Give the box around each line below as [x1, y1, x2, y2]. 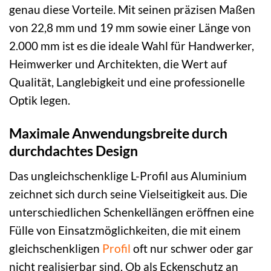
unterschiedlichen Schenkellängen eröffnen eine [9, 204, 254, 219]
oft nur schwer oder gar [131, 241, 253, 255]
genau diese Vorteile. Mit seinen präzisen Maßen [9, 2, 255, 17]
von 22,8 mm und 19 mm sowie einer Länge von [9, 21, 251, 35]
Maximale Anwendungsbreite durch [9, 124, 227, 142]
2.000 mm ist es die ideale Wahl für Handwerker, [9, 39, 254, 53]
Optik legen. [9, 93, 70, 108]
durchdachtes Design [9, 142, 138, 159]
